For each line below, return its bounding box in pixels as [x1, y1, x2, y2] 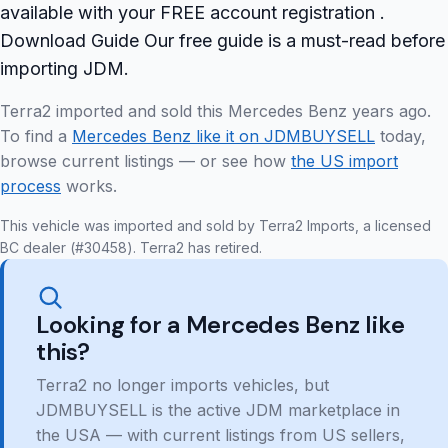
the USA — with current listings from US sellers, [36, 425, 405, 446]
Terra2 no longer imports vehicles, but [36, 375, 329, 396]
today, [375, 126, 426, 147]
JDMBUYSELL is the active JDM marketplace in [36, 400, 400, 421]
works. [61, 176, 117, 197]
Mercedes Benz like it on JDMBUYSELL [72, 126, 375, 147]
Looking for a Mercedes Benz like [36, 309, 405, 341]
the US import [291, 151, 398, 172]
